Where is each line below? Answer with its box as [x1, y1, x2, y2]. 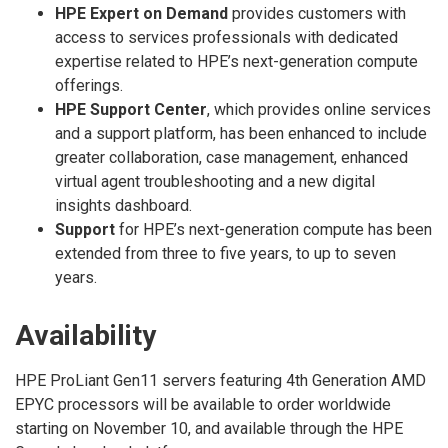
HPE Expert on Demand [55, 3, 228, 23]
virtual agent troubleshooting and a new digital [55, 171, 375, 191]
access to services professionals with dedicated [55, 27, 398, 47]
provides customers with [228, 3, 406, 23]
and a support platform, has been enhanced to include [55, 123, 427, 143]
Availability [15, 318, 156, 352]
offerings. [55, 75, 123, 95]
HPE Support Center [55, 99, 207, 119]
